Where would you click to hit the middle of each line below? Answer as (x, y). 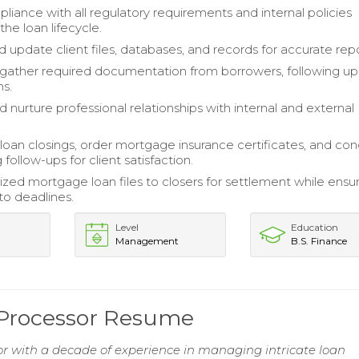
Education (315, 227)
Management (147, 241)
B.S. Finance (319, 241)
